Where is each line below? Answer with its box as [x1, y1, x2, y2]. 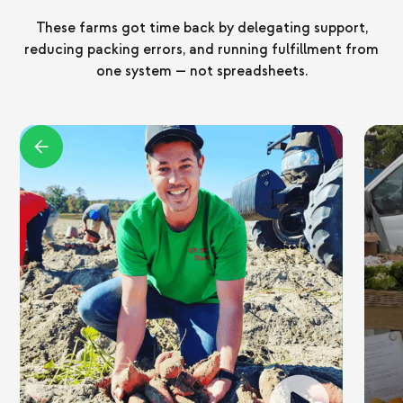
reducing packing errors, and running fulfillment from [24, 40, 379, 59]
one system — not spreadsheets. [95, 62, 308, 81]
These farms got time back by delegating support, [35, 19, 368, 38]
